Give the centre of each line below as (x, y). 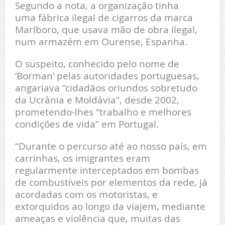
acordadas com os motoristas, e (86, 194)
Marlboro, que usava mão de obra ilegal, (106, 30)
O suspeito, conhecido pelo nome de (97, 64)
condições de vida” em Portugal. (87, 124)
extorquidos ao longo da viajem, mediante (110, 206)
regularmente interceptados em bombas (107, 170)
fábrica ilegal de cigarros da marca (115, 18)
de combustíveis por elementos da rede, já (111, 182)
